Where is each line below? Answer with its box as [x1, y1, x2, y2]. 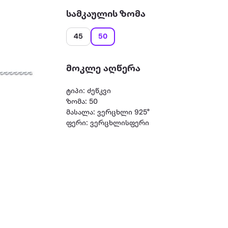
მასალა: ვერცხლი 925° [66, 109, 150, 117]
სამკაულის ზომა [66, 9, 146, 19]
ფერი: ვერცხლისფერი [66, 120, 150, 127]
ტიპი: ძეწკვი [66, 88, 111, 95]
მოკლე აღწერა [66, 64, 141, 74]
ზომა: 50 [66, 98, 98, 106]
